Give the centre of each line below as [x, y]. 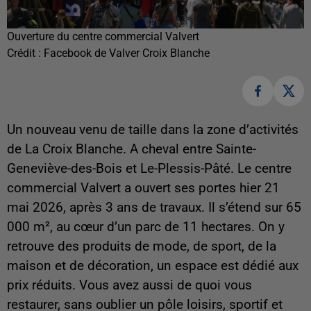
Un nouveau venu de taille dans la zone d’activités [153, 130]
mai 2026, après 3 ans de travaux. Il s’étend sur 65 [155, 208]
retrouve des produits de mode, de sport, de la [142, 247]
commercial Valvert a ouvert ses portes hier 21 [143, 188]
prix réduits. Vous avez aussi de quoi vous [129, 286]
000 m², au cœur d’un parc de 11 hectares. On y [146, 227]
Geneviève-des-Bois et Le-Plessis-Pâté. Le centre [149, 169]
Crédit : [25, 53]
